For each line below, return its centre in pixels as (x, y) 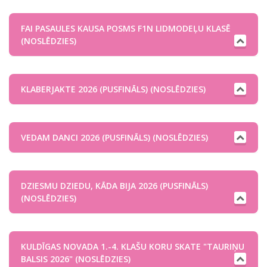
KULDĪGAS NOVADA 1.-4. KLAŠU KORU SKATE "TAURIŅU (133, 246)
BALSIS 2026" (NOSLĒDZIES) (76, 259)
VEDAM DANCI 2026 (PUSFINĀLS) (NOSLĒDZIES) (114, 137)
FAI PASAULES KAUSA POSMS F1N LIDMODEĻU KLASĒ (126, 28)
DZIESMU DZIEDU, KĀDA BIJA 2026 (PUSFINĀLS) (114, 186)
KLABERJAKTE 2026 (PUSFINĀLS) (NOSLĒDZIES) (113, 89)
